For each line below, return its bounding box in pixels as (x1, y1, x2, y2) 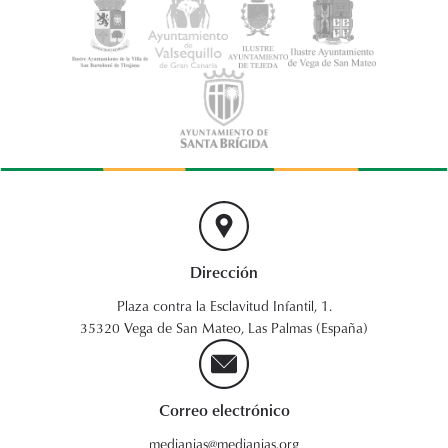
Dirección (190, 260, 258, 283)
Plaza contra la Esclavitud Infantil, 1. (116, 295, 332, 315)
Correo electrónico (158, 398, 290, 421)
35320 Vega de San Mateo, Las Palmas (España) (80, 317, 368, 337)
